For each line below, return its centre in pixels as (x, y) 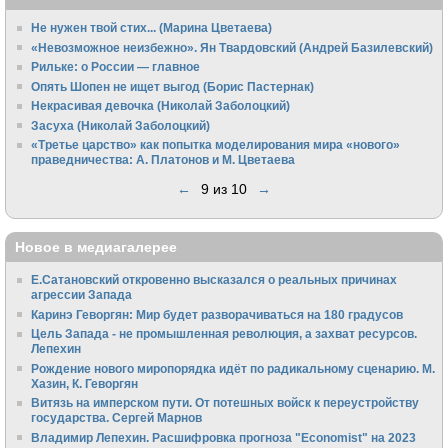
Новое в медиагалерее (96, 246)
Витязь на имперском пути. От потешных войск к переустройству (225, 403)
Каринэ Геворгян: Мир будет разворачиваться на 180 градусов (217, 314)
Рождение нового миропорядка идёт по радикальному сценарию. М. (233, 368)
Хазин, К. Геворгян (85, 383)
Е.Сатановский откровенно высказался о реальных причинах (214, 280)
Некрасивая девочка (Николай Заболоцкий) (161, 106)
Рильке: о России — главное (116, 67)
